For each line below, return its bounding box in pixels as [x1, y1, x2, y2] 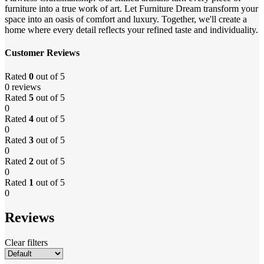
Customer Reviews [5, 48, 80, 58]
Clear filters [5, 237, 48, 248]
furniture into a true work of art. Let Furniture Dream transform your [5, 4, 258, 14]
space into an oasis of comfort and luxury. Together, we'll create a [5, 14, 247, 25]
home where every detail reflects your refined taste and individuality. [5, 25, 258, 35]
